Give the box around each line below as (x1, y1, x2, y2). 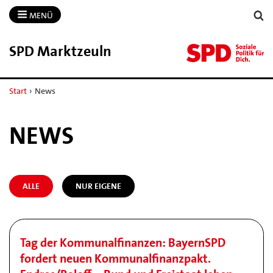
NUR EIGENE (76, 180, 121, 191)
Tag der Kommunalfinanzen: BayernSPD (20, 235, 225, 250)
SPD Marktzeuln (9, 41, 112, 61)
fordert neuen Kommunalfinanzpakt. (20, 250, 211, 266)
